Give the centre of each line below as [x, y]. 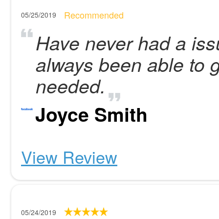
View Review [69, 157]
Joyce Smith [91, 114]
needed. [71, 85]
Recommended [94, 15]
